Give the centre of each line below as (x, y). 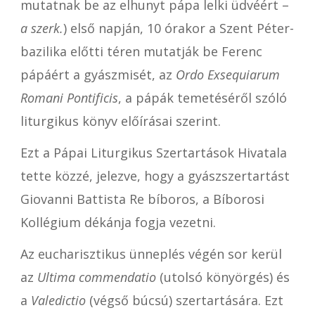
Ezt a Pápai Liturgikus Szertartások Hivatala (154, 153)
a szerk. (42, 28)
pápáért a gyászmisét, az (98, 75)
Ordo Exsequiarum (228, 75)
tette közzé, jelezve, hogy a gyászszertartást (155, 176)
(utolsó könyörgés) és (223, 277)
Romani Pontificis (70, 98)
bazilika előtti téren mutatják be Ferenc (142, 51)
